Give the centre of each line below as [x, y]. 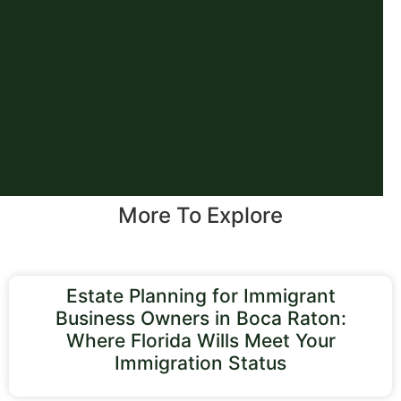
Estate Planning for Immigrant [200, 295]
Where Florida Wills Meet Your [200, 340]
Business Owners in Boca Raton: [200, 318]
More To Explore [200, 215]
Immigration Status [200, 363]
